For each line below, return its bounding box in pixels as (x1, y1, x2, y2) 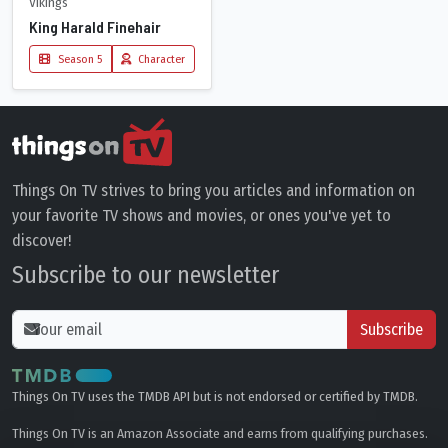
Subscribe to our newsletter (12, 260, 279, 289)
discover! (12, 230, 71, 250)
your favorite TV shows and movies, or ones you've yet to (12, 205, 391, 225)
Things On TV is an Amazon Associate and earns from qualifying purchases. (12, 424, 428, 442)
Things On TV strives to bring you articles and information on (12, 180, 415, 200)
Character (135, 51, 186, 66)
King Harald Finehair (29, 16, 161, 36)
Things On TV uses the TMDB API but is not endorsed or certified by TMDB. (12, 387, 418, 405)
